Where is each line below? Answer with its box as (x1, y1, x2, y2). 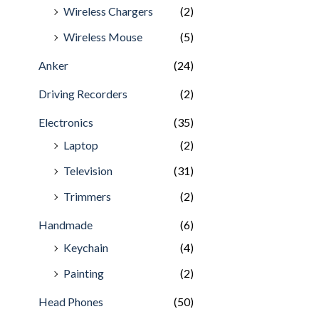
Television (63, 163, 113, 177)
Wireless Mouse (63, 29, 142, 43)
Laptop (63, 137, 98, 152)
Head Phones (38, 294, 103, 308)
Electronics (38, 115, 93, 129)
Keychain (63, 240, 108, 254)
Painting (63, 266, 104, 280)
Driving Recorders (38, 86, 127, 100)
